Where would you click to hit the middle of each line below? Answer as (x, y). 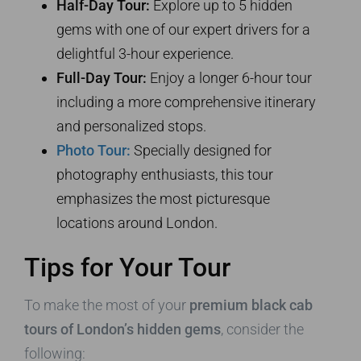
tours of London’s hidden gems (122, 329)
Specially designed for (201, 150)
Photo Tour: (93, 150)
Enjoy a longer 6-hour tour (229, 77)
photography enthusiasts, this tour (165, 174)
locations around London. (137, 222)
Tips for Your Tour (127, 267)
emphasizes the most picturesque (163, 198)
